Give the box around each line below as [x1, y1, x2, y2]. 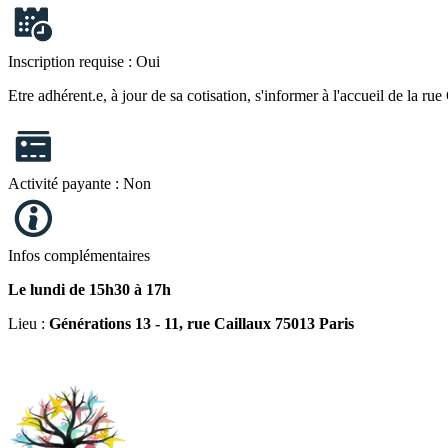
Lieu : [8, 314, 45, 332]
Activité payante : [8, 174, 123, 192]
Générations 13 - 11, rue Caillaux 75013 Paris [45, 314, 354, 332]
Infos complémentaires [8, 246, 150, 264]
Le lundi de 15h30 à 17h [8, 280, 171, 298]
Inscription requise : [8, 52, 136, 70]
